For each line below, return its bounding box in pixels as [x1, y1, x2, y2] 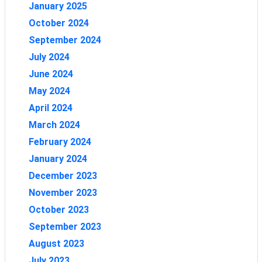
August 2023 [28, 237, 84, 249]
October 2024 [28, 17, 89, 29]
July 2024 [28, 51, 70, 63]
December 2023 [28, 170, 97, 181]
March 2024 [28, 119, 80, 130]
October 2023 [28, 204, 89, 215]
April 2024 [28, 102, 73, 113]
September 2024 [28, 34, 101, 46]
